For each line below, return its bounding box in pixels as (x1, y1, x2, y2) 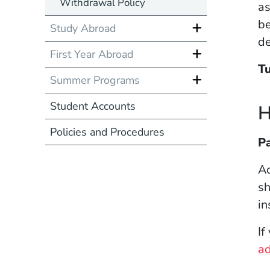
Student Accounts (49, 98, 136, 113)
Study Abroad (49, 20, 116, 36)
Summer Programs (49, 72, 140, 87)
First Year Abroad (49, 46, 133, 61)
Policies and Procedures (49, 124, 165, 139)
